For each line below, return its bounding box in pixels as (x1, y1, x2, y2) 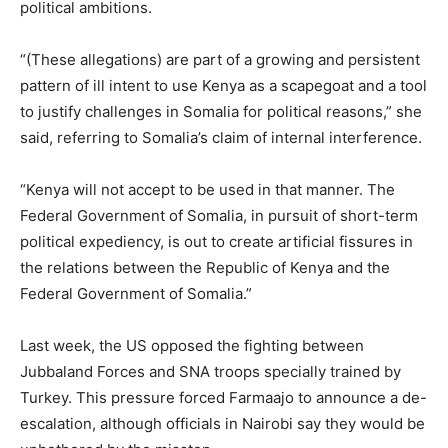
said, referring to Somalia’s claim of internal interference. (20, 128, 422, 148)
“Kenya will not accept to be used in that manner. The (20, 180, 395, 200)
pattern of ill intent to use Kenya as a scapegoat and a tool (20, 76, 427, 96)
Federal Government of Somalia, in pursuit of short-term (20, 206, 418, 226)
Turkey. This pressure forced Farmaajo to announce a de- (20, 388, 427, 408)
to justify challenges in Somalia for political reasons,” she (20, 102, 422, 122)
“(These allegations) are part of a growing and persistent (20, 50, 420, 70)
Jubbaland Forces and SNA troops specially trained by (20, 362, 401, 382)
